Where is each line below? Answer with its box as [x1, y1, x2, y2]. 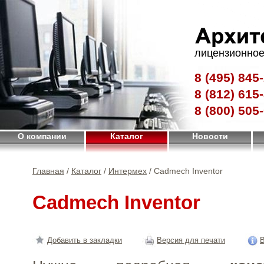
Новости [192, 131, 228, 141]
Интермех [108, 166, 147, 176]
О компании [18, 131, 67, 141]
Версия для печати [157, 235, 225, 245]
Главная [32, 166, 64, 176]
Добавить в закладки [47, 235, 122, 245]
